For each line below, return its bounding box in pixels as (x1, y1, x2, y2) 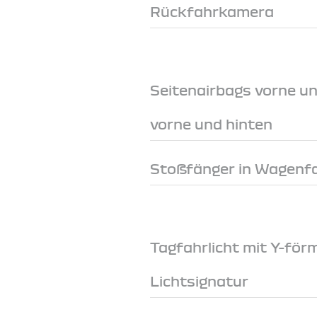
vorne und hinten (150, 115, 273, 132)
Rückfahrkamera (150, 2, 275, 19)
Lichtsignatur (150, 272, 249, 289)
